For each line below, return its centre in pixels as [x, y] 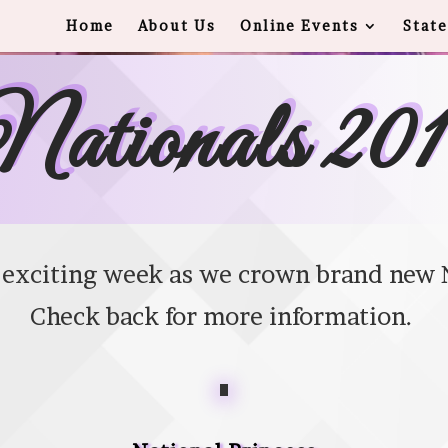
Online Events [299, 25]
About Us [176, 25]
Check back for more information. [224, 316]
